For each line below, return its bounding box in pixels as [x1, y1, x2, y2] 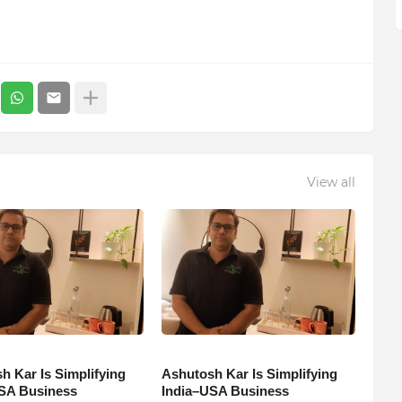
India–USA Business [161, 383, 289, 399]
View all [306, 173, 355, 190]
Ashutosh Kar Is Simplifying [161, 366, 337, 382]
